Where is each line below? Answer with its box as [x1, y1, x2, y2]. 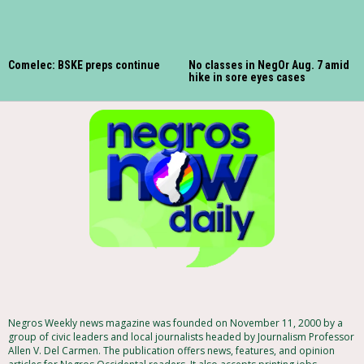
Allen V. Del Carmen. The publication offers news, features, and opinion [8, 344, 335, 358]
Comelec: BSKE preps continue [8, 58, 160, 71]
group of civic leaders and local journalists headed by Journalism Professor [8, 330, 354, 344]
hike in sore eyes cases [188, 70, 305, 84]
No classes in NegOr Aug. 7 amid [188, 58, 349, 71]
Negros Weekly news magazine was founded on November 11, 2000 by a [8, 316, 343, 331]
